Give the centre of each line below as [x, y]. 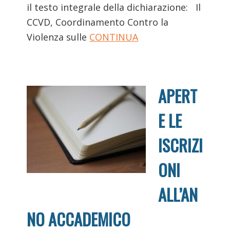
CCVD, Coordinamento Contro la [98, 22]
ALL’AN [178, 194]
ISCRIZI [181, 145]
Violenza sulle [58, 37]
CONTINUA [114, 37]
